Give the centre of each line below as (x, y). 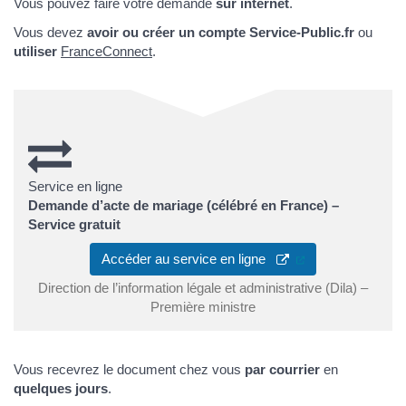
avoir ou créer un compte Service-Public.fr (221, 32)
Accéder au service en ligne (189, 259)
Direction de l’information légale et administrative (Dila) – (203, 288)
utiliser (37, 51)
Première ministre (203, 307)
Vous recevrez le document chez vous (129, 370)
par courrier (284, 370)
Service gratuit (74, 224)
